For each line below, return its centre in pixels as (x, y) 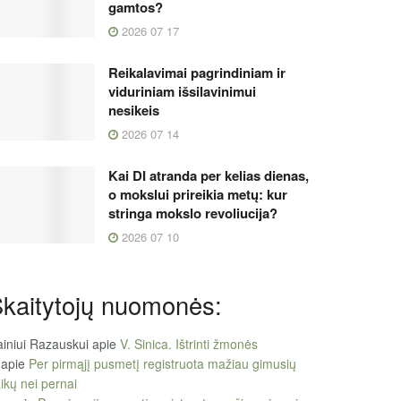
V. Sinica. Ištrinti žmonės (189, 344)
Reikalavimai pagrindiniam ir (197, 72)
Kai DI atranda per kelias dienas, (209, 175)
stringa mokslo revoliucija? (193, 213)
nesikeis (134, 110)
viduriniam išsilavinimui (182, 91)
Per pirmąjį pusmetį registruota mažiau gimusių (162, 364)
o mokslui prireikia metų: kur (198, 194)
